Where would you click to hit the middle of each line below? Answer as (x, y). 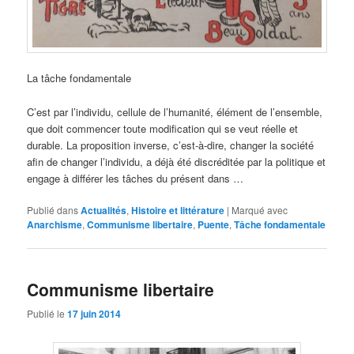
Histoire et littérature (178, 210)
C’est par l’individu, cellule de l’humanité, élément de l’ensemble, (175, 111)
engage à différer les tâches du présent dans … (136, 178)
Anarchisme (55, 224)
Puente (214, 224)
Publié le (47, 314)
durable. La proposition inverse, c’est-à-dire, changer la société (171, 145)
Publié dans (53, 209)
